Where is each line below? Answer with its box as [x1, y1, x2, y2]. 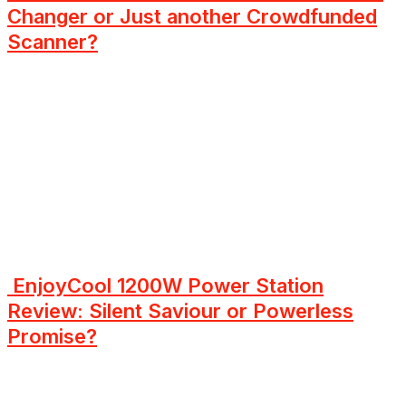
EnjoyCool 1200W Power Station [7, 274, 324, 298]
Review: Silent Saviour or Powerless [7, 299, 353, 324]
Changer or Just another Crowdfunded [7, 4, 377, 28]
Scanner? [7, 29, 98, 53]
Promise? [7, 324, 97, 349]
